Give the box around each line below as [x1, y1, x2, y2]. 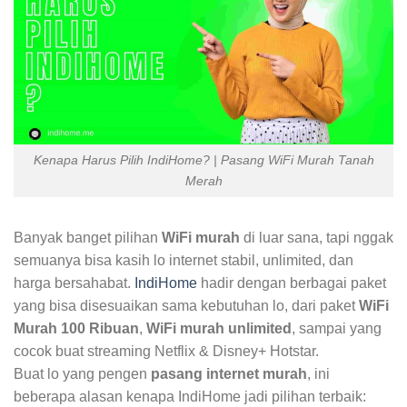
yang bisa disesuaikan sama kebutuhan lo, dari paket [14, 297, 359, 313]
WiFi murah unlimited [146, 320, 292, 336]
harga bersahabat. [14, 274, 134, 291]
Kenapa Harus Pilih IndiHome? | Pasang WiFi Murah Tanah [33, 153, 374, 168]
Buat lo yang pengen [14, 365, 151, 382]
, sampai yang [292, 320, 382, 336]
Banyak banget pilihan [14, 229, 162, 245]
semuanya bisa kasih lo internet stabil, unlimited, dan [14, 252, 353, 268]
